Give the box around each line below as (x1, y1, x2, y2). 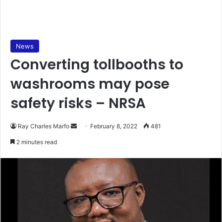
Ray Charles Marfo (18, 122, 69, 130)
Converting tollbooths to (10, 55, 183, 74)
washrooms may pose (10, 74, 169, 94)
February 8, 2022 (90, 122, 137, 130)
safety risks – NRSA (10, 93, 146, 113)
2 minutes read (15, 138, 57, 146)
